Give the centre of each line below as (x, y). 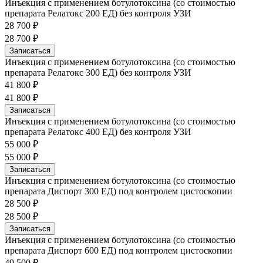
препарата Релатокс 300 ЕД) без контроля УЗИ (98, 72)
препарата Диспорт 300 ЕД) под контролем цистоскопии (119, 191)
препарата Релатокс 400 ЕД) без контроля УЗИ (98, 131)
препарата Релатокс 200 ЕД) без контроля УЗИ (98, 13)
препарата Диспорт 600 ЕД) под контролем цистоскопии (119, 250)
